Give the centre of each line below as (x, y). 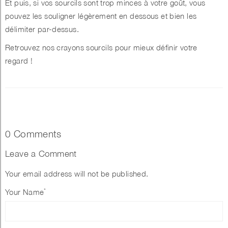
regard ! (19, 61)
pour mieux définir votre (156, 48)
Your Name (25, 192)
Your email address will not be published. (77, 174)
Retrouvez (24, 48)
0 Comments (33, 134)
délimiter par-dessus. (42, 29)
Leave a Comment (41, 154)
